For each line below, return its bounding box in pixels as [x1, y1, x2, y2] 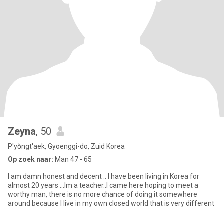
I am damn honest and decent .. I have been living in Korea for [8, 172, 199, 180]
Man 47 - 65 [53, 155, 92, 163]
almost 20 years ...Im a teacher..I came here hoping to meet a [8, 181, 198, 189]
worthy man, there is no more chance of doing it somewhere [8, 190, 197, 198]
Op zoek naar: [8, 155, 53, 163]
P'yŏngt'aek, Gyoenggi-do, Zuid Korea [8, 142, 125, 150]
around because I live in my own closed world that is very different [8, 199, 214, 207]
